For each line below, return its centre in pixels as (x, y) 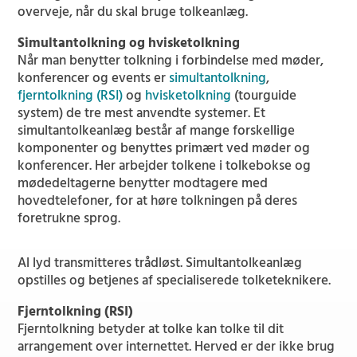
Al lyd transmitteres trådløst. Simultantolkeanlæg (160, 263)
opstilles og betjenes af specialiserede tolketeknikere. (175, 281)
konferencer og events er (94, 78)
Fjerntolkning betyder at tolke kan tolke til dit (151, 330)
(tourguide (264, 96)
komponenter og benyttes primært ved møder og (164, 149)
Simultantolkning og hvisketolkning (129, 43)
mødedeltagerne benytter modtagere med (143, 184)
